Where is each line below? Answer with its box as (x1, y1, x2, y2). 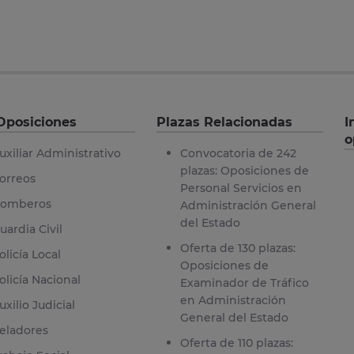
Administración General (179, 198, 316, 213)
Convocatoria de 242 (179, 145, 296, 160)
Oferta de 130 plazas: (179, 240, 296, 255)
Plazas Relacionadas (156, 114, 292, 130)
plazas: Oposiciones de (179, 163, 309, 178)
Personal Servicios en (179, 180, 302, 195)
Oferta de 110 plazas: (179, 335, 293, 350)
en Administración (179, 292, 286, 307)
